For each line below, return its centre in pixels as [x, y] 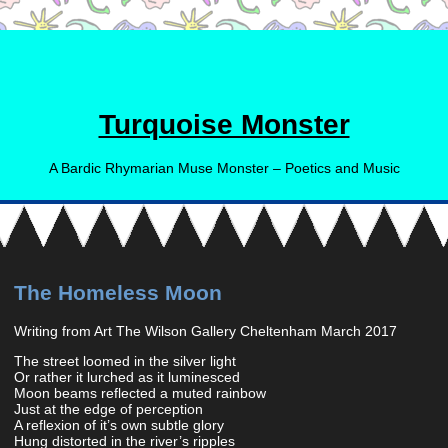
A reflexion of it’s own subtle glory [119, 424]
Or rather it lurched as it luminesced [127, 376]
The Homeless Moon [118, 293]
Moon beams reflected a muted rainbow [140, 392]
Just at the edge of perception [108, 408]
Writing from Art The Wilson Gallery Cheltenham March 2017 [205, 330]
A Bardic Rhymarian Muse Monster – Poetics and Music [224, 167]
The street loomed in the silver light [125, 360]
